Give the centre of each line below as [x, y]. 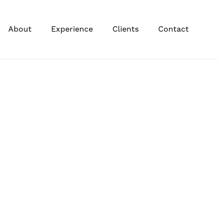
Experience [72, 29]
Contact [173, 29]
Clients [126, 29]
